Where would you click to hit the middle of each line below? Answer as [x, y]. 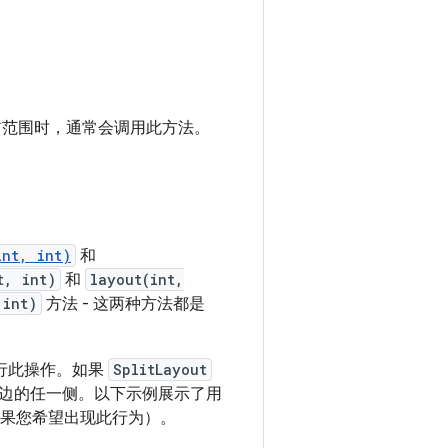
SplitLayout [160, 369]
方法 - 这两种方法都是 [123, 304]
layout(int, [137, 279]
